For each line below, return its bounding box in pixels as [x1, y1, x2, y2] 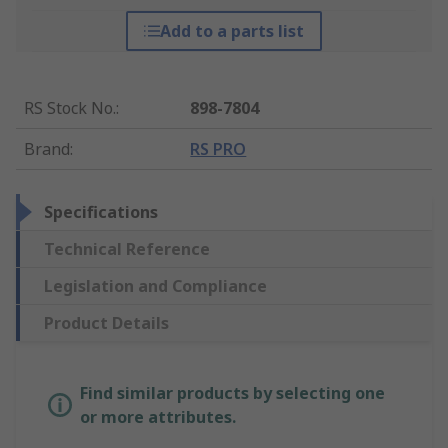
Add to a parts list [159, 20, 304, 43]
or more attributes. [80, 406, 236, 429]
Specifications [44, 201, 158, 224]
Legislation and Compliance [44, 275, 267, 298]
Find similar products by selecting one [80, 382, 385, 405]
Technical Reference [44, 238, 210, 261]
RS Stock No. [24, 97, 116, 120]
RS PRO [190, 138, 247, 161]
